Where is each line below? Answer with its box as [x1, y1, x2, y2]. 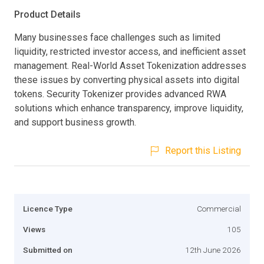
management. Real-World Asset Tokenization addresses [14, 60, 246, 71]
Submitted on [23, 245, 72, 255]
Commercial [197, 203, 241, 213]
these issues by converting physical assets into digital [14, 74, 239, 85]
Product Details [14, 8, 81, 20]
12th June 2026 [185, 245, 241, 255]
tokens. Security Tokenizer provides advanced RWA [14, 88, 226, 100]
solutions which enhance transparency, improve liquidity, [14, 102, 243, 114]
